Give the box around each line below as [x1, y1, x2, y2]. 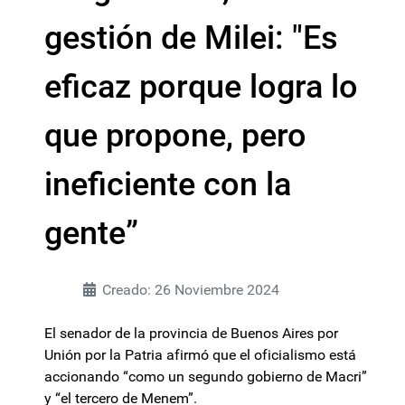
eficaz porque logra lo [44, 68, 358, 106]
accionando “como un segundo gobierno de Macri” [44, 368, 367, 385]
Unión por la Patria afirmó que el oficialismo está [44, 346, 356, 363]
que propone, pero [44, 117, 306, 155]
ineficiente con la [44, 165, 291, 203]
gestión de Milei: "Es [44, 19, 338, 57]
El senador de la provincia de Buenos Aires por [44, 325, 338, 342]
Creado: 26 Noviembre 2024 [102, 281, 279, 298]
